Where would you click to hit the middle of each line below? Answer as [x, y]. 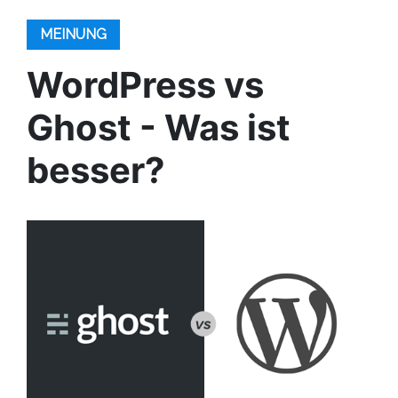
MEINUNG [73, 34]
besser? [96, 170]
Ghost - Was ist [159, 127]
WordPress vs [145, 85]
